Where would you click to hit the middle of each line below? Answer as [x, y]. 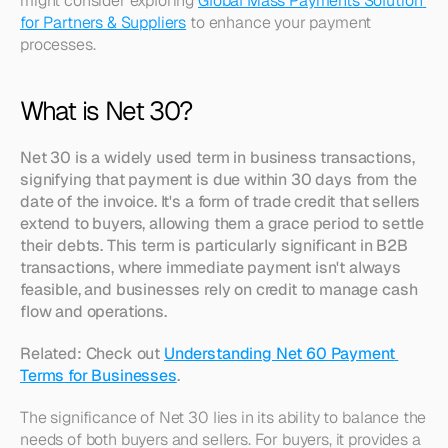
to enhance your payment [279, 22]
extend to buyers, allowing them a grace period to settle [222, 223]
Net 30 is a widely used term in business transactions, [217, 157]
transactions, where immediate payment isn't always [210, 267]
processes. [60, 44]
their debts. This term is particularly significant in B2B [214, 245]
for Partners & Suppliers [103, 22]
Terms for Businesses [98, 375]
